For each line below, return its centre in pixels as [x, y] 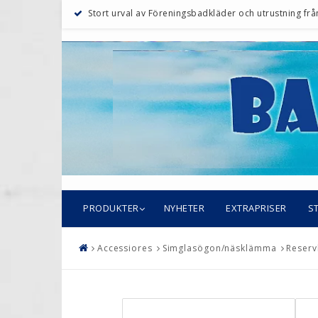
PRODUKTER [111, 208]
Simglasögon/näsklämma [219, 248]
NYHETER [184, 208]
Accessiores [125, 248]
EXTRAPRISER [256, 208]
